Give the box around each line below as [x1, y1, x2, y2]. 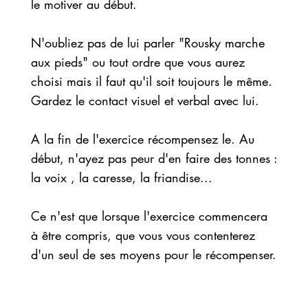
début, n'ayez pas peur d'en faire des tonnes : [30, 150, 277, 166]
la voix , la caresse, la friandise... [30, 169, 212, 186]
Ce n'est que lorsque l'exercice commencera [30, 208, 267, 224]
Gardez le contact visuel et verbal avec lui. [30, 92, 259, 109]
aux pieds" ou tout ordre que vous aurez [30, 54, 245, 70]
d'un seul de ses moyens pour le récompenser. [30, 246, 276, 263]
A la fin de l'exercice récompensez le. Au [30, 131, 254, 147]
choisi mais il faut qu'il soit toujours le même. [30, 73, 272, 89]
